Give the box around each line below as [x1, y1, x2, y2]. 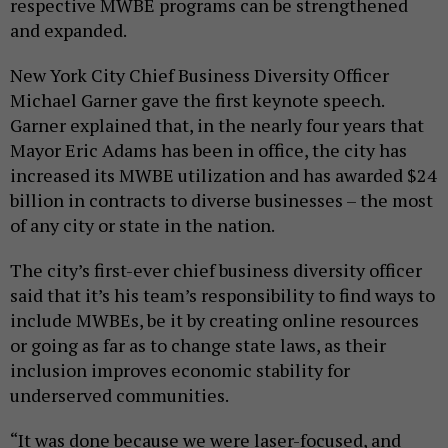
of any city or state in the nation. [10, 213, 282, 238]
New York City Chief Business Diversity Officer [10, 63, 389, 88]
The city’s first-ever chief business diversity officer [10, 258, 422, 283]
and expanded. [10, 18, 127, 43]
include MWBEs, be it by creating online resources [10, 308, 419, 333]
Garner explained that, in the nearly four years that [10, 113, 424, 138]
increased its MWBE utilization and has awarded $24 [10, 163, 437, 188]
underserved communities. [10, 383, 229, 408]
